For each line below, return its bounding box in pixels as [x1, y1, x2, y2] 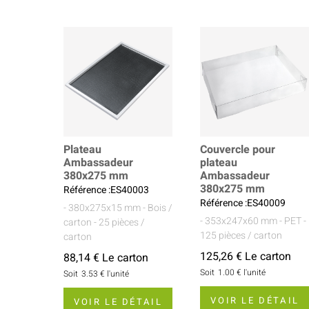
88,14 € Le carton [63, 249, 148, 266]
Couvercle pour [200, 141, 276, 158]
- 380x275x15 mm [63, 200, 141, 215]
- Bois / [143, 200, 172, 215]
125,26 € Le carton [200, 248, 292, 265]
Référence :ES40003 [63, 182, 149, 197]
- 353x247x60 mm [200, 213, 278, 228]
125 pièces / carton [200, 228, 283, 243]
